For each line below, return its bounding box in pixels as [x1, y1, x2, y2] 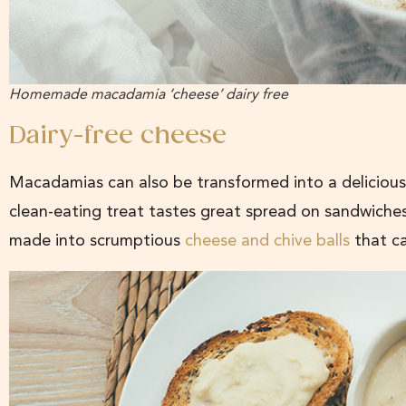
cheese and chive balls [185, 230, 354, 251]
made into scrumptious [9, 230, 185, 251]
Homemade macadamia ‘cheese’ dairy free [9, 85, 288, 103]
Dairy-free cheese [9, 122, 227, 151]
